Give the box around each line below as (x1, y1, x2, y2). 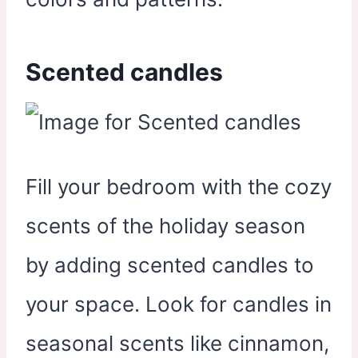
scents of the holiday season (26, 213, 305, 238)
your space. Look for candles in (26, 291, 332, 316)
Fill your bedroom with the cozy (26, 173, 332, 199)
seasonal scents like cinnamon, (26, 330, 329, 356)
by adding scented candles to (26, 252, 314, 277)
